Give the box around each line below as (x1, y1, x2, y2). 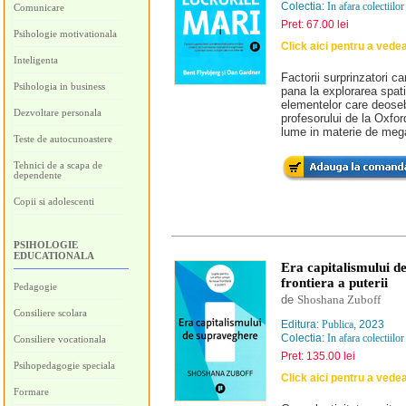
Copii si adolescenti (14, 196, 94, 207)
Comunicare (14, 2, 64, 13)
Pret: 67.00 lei (281, 18, 349, 31)
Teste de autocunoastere (14, 133, 112, 144)
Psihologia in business (14, 81, 105, 92)
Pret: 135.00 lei (281, 350, 355, 362)
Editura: (281, 318, 322, 331)
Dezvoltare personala (14, 107, 101, 118)
